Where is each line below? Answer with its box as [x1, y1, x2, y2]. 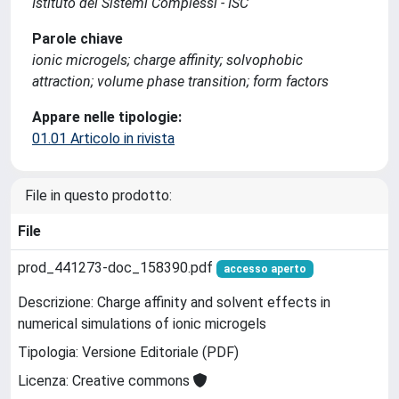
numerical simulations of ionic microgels [18, 315, 266, 333]
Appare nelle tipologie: [32, 109, 182, 126]
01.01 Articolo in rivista [32, 130, 175, 147]
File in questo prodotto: [25, 187, 172, 204]
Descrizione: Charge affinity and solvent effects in [18, 294, 330, 312]
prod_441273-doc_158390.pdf [18, 259, 216, 276]
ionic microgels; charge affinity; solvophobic [32, 52, 303, 69]
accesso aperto [223, 263, 306, 275]
